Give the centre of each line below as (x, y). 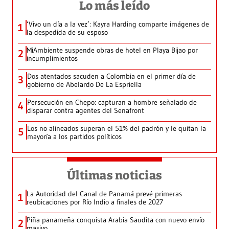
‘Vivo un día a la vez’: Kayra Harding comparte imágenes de (118, 24)
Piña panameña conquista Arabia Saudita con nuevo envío (116, 220)
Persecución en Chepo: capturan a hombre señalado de (112, 102)
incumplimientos (52, 59)
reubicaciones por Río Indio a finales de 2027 (95, 202)
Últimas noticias (114, 176)
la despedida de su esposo (67, 32)
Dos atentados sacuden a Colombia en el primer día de (111, 76)
